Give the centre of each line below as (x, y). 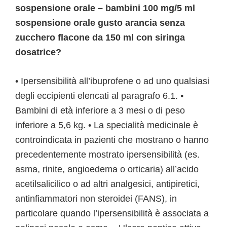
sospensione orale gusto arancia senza (100, 23)
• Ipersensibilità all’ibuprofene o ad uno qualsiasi (112, 81)
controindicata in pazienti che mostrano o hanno (112, 140)
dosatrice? (38, 52)
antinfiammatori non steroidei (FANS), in (96, 199)
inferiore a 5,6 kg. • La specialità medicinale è (107, 125)
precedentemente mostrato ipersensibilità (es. (107, 155)
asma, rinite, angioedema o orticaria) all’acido (107, 169)
